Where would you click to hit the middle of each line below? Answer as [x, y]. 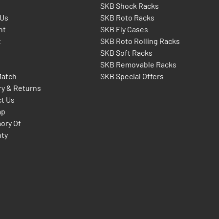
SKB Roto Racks [127, 18]
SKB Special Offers [132, 76]
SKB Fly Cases [124, 29]
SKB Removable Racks [138, 65]
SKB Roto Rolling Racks [140, 41]
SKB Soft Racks [126, 53]
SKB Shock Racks [129, 6]
